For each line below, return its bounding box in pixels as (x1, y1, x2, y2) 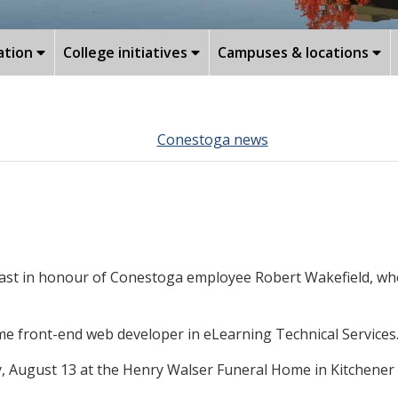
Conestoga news (156, 129, 268, 149)
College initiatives (63, 42, 191, 62)
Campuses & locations (218, 42, 372, 62)
